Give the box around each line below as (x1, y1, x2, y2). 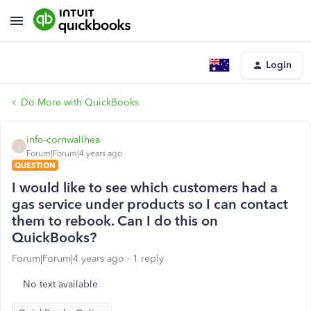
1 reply (133, 253, 164, 264)
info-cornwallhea (26, 134, 100, 146)
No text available (23, 278, 98, 290)
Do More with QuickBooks (21, 96, 139, 108)
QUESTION (15, 160, 56, 170)
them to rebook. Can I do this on (12, 212, 218, 229)
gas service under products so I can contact (12, 196, 288, 212)
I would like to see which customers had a (12, 179, 278, 196)
